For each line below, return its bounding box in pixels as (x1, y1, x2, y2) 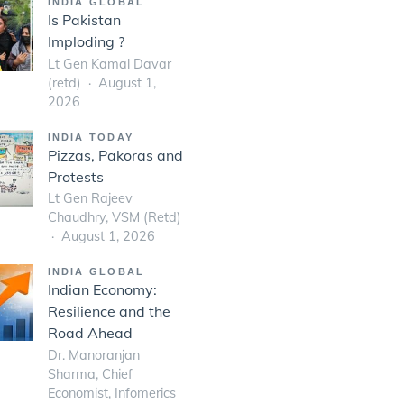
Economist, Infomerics (47, 385, 176, 402)
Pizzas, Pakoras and (47, 145, 183, 164)
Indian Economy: (47, 280, 157, 299)
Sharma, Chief (47, 366, 133, 383)
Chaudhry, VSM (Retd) (47, 209, 181, 226)
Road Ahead (47, 324, 133, 343)
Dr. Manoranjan (47, 347, 140, 364)
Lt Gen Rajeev (47, 190, 133, 207)
